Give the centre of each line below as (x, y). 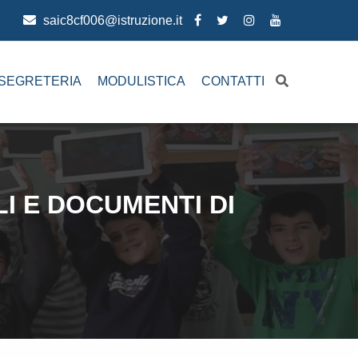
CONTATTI (233, 82)
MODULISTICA (141, 82)
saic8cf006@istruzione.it (111, 21)
